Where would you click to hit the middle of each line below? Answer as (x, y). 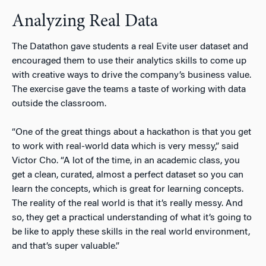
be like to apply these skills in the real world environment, (131, 232)
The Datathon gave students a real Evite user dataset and (130, 47)
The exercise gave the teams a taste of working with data (129, 89)
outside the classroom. (59, 104)
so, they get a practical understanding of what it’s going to (132, 218)
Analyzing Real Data (85, 22)
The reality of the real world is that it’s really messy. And (127, 203)
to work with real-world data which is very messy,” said (125, 146)
